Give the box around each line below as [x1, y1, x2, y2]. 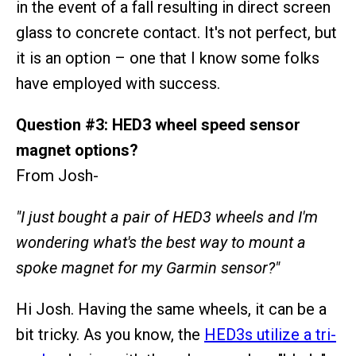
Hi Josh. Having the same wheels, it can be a [16, 300, 327, 319]
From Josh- [16, 166, 99, 185]
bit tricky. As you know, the [16, 325, 204, 344]
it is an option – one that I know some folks [16, 48, 319, 68]
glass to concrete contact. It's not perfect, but [16, 23, 337, 42]
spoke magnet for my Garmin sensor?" [16, 258, 280, 277]
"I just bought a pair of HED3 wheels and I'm [16, 207, 318, 226]
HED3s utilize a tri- [204, 325, 336, 344]
